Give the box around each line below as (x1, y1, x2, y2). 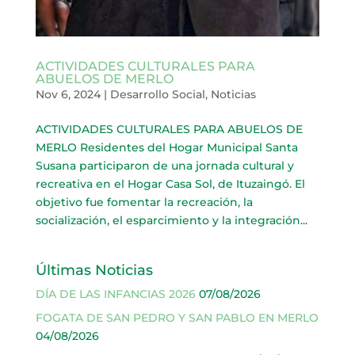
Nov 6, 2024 (35, 87, 101, 102)
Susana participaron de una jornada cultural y (35, 158, 294, 174)
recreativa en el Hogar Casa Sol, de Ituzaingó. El (35, 177, 305, 192)
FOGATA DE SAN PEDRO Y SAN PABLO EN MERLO (35, 311, 319, 326)
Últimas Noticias (35, 261, 153, 280)
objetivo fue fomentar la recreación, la (35, 195, 253, 210)
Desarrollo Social (109, 87, 205, 102)
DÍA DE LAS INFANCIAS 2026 (35, 287, 196, 302)
